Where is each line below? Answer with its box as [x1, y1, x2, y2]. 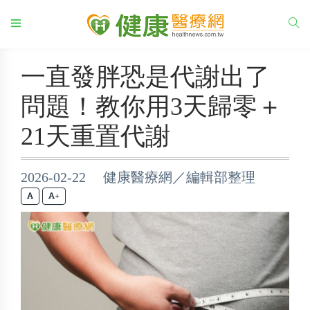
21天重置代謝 [21, 122, 170, 150]
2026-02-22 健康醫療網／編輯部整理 [21, 170, 255, 185]
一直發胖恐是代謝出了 [21, 63, 270, 91]
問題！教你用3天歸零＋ [21, 93, 282, 120]
